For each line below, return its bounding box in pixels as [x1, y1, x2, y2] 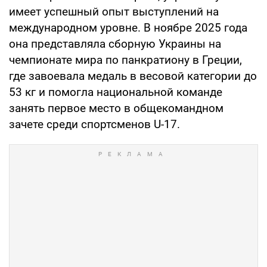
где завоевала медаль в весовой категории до [9, 69, 257, 83]
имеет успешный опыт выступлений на [9, 5, 219, 19]
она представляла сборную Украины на [9, 37, 221, 51]
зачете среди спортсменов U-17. [9, 117, 180, 132]
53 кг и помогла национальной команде [9, 85, 222, 100]
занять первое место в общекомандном [9, 101, 223, 116]
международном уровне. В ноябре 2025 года [9, 21, 247, 35]
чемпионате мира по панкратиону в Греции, [9, 53, 242, 67]
